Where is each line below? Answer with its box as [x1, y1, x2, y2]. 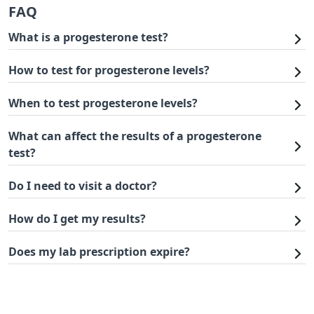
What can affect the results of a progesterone [8, 128, 261, 144]
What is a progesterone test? [8, 29, 168, 45]
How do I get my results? [8, 211, 146, 226]
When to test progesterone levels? [8, 95, 198, 111]
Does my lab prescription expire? [8, 244, 190, 259]
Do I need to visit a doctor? [8, 178, 157, 193]
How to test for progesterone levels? [8, 62, 210, 78]
